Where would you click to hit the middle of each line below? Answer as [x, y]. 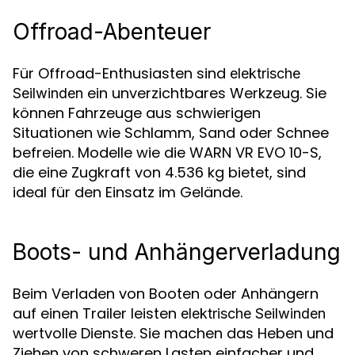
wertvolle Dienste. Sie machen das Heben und [173, 333]
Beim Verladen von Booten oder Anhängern [166, 294]
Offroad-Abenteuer [112, 32]
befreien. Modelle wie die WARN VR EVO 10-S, [167, 153]
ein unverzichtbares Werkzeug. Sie [205, 93]
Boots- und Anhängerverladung [177, 252]
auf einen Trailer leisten [97, 313]
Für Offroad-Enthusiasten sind [121, 73]
